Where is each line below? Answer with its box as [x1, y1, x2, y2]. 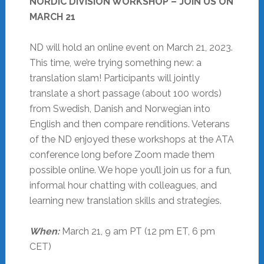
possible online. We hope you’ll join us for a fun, [29, 164, 232, 176]
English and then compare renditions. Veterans [29, 118, 230, 130]
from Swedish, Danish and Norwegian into [29, 103, 210, 114]
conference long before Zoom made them [29, 148, 214, 160]
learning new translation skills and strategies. [29, 194, 222, 206]
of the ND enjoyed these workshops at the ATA [29, 133, 234, 145]
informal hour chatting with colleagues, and [29, 179, 217, 191]
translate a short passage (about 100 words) [29, 87, 222, 99]
